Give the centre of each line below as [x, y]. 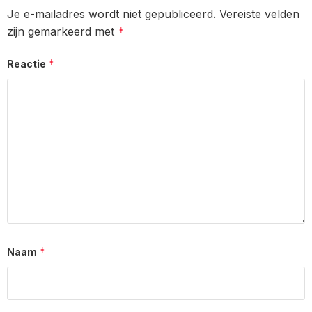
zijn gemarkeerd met [62, 31]
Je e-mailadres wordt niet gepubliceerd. [111, 14]
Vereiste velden [259, 14]
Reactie [28, 63]
